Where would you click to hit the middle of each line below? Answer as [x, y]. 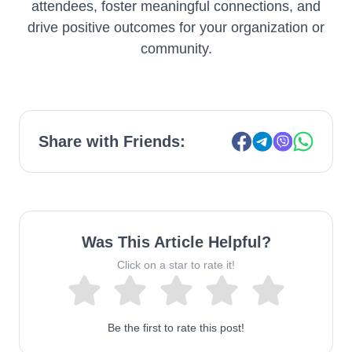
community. [176, 49]
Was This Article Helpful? [176, 242]
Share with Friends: [112, 141]
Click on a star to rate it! [176, 265]
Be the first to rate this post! [176, 328]
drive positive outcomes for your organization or [176, 27]
